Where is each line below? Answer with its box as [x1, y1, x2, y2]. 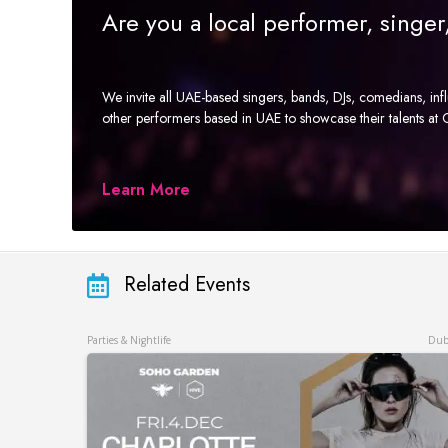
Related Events [124, 270, 250, 300]
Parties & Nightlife [87, 332, 171, 347]
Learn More [102, 177, 190, 201]
